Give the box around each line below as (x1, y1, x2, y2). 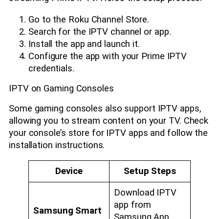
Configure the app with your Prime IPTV (28, 50, 187, 62)
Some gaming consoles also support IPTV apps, (9, 103, 201, 114)
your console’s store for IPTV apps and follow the (9, 127, 208, 138)
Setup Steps (124, 166, 176, 177)
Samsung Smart (33, 205, 102, 217)
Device (55, 166, 83, 177)
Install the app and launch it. (28, 38, 140, 49)
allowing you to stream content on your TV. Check (9, 115, 209, 126)
